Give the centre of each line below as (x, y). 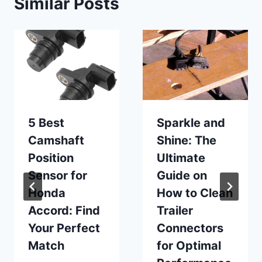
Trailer (175, 211)
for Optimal (189, 246)
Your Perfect (64, 228)
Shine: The (187, 141)
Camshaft (56, 141)
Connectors (190, 228)
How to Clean (195, 193)
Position (51, 158)
